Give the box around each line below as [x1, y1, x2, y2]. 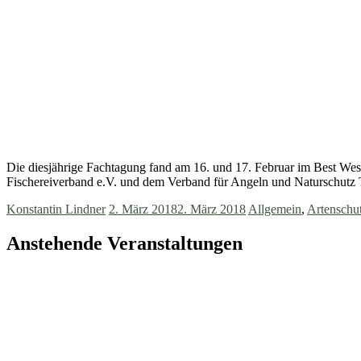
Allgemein [248, 202, 301, 217]
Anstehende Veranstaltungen [6, 232, 243, 254]
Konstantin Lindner [6, 202, 106, 217]
